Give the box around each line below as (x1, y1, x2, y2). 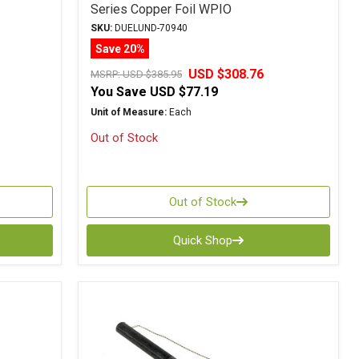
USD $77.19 (150, 84, 219, 99)
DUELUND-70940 (112, 22, 188, 34)
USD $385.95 (123, 68, 183, 80)
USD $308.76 (188, 67, 264, 82)
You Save (91, 84, 147, 99)
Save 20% (95, 42, 145, 55)
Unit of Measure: (91, 107, 167, 118)
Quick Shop (173, 233, 233, 248)
